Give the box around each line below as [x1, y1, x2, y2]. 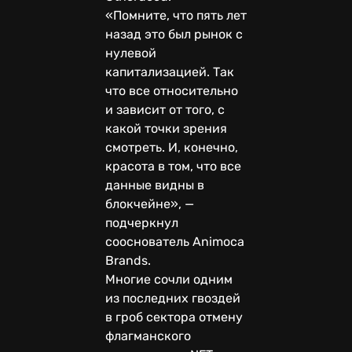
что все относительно [105, 82, 238, 98]
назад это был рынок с [105, 26, 243, 42]
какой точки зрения [105, 120, 227, 136]
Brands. [105, 252, 154, 268]
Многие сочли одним [105, 271, 233, 287]
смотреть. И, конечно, [105, 139, 238, 155]
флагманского [105, 328, 191, 343]
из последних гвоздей [105, 290, 240, 306]
